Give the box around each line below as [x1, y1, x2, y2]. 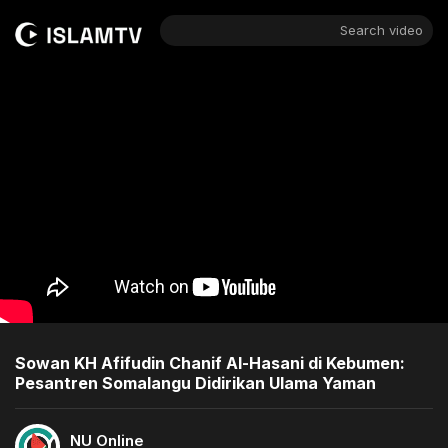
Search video [339, 22, 423, 38]
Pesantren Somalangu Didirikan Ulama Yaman [15, 372, 376, 393]
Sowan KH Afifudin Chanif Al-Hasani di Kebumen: [15, 352, 405, 373]
